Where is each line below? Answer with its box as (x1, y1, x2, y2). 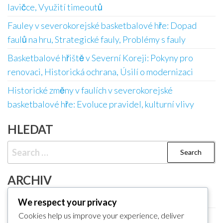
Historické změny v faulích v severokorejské (7, 84, 173, 96)
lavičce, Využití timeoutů (7, 1, 103, 12)
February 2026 (7, 193, 64, 204)
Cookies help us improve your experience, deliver (18, 211, 184, 220)
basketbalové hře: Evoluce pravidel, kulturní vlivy (7, 98, 194, 110)
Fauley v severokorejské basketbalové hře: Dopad (7, 19, 197, 31)
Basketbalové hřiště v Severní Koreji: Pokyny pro (7, 52, 193, 63)
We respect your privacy (18, 197, 117, 208)
